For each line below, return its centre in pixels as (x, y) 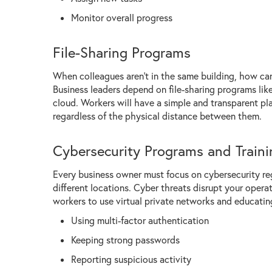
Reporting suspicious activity (131, 259)
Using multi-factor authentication (140, 220)
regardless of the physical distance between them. (157, 116)
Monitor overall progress (122, 17)
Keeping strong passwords (125, 240)
